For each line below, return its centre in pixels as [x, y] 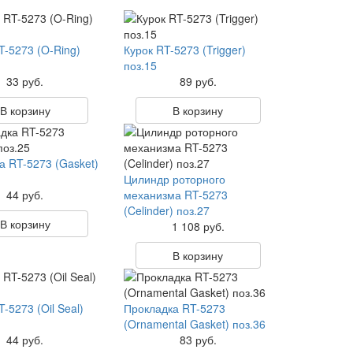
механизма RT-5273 [175, 195]
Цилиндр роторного [174, 179]
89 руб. [198, 81]
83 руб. [198, 340]
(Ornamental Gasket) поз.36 [194, 324]
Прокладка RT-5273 [174, 308]
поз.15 [140, 65]
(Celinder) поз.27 [166, 210]
